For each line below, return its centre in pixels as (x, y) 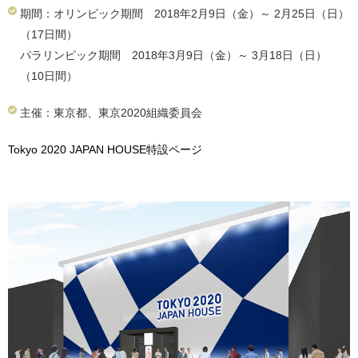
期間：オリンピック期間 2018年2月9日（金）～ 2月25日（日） (185, 14)
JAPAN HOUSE (108, 149)
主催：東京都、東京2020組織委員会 (111, 113)
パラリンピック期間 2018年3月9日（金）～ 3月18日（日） (173, 55)
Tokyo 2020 (39, 149)
